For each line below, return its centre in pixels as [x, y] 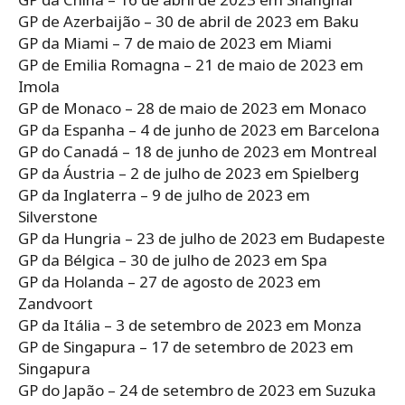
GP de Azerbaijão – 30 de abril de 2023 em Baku [188, 22]
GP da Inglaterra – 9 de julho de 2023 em [164, 195]
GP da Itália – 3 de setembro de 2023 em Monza [190, 325]
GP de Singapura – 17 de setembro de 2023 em [186, 347]
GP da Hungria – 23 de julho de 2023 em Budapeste [202, 239]
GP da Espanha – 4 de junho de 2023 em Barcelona [199, 130]
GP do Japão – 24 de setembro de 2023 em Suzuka [197, 391]
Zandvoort [56, 304]
